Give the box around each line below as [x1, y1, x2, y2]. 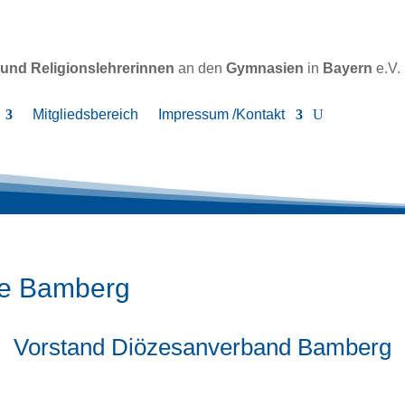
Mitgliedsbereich [33, 107, 138, 123]
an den [178, 61, 226, 77]
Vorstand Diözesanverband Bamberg [13, 334, 391, 362]
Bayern [323, 61, 372, 77]
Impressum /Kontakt [158, 107, 285, 123]
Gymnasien [226, 61, 304, 77]
